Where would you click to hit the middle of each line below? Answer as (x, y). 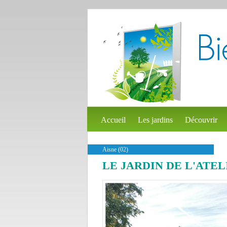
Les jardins (155, 120)
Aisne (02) (115, 149)
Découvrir (201, 120)
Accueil (113, 120)
